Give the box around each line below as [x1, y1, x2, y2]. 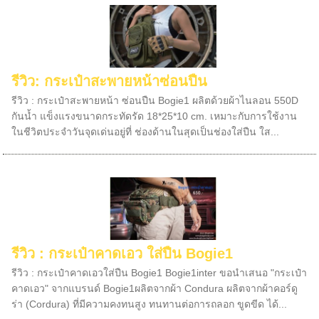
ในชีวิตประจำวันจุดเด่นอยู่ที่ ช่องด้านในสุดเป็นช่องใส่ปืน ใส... [11, 126, 280, 137]
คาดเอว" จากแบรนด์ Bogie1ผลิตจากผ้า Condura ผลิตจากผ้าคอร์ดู [11, 283, 298, 294]
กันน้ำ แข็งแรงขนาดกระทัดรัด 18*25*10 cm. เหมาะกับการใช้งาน [11, 110, 298, 122]
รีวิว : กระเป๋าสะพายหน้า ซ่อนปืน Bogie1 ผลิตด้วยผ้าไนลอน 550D [11, 95, 299, 106]
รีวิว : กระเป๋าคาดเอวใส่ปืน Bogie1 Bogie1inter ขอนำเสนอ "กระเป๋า [11, 267, 308, 278]
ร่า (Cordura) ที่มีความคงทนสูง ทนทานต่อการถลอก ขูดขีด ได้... [11, 298, 288, 310]
